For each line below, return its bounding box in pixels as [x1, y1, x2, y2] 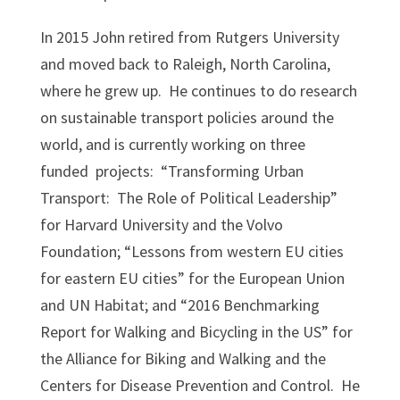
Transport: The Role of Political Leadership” [39, 187, 337, 208]
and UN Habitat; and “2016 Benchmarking [39, 294, 320, 315]
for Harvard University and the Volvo [39, 213, 283, 235]
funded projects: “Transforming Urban [39, 160, 304, 181]
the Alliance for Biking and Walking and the [39, 347, 326, 369]
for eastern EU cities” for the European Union [39, 267, 345, 288]
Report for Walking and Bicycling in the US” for [39, 321, 353, 342]
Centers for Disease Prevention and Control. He [39, 374, 360, 396]
